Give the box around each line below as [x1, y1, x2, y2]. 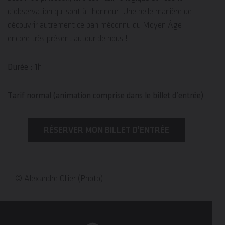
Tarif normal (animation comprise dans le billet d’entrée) [8, 92, 203, 100]
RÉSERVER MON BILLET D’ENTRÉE [43, 126, 169, 135]
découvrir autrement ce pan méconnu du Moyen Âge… [8, 21, 188, 30]
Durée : [8, 63, 33, 72]
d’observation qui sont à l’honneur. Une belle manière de [8, 8, 192, 16]
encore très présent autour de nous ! [8, 35, 130, 43]
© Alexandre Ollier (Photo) [15, 175, 103, 183]
